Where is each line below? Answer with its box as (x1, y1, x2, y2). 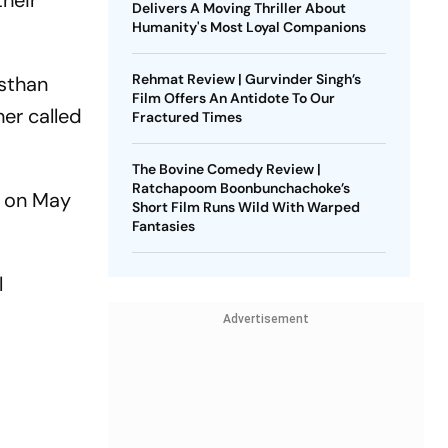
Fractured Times (131, 108, 242, 126)
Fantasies (131, 217, 195, 235)
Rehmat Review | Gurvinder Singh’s (131, 70, 361, 88)
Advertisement (222, 312, 309, 326)
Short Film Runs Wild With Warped (131, 198, 360, 216)
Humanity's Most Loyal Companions (131, 18, 366, 36)
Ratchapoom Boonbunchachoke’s (131, 179, 350, 197)
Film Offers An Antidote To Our (131, 89, 335, 107)
